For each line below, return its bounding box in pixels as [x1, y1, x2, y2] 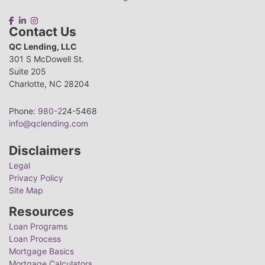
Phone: [9, 105, 38, 116]
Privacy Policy [9, 173, 63, 183]
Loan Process [9, 234, 61, 244]
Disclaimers [9, 143, 81, 159]
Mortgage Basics [9, 246, 74, 257]
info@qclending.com [9, 118, 88, 128]
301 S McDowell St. [9, 54, 84, 64]
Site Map [9, 185, 43, 196]
